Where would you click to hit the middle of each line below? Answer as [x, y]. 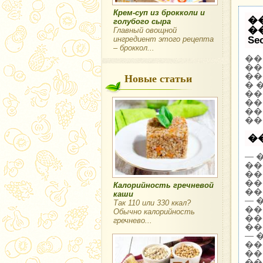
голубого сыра [142, 22]
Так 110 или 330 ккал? [152, 203]
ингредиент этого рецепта [163, 39]
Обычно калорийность [154, 211]
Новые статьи [158, 78]
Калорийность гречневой [163, 185]
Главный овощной [145, 31]
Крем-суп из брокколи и [159, 13]
